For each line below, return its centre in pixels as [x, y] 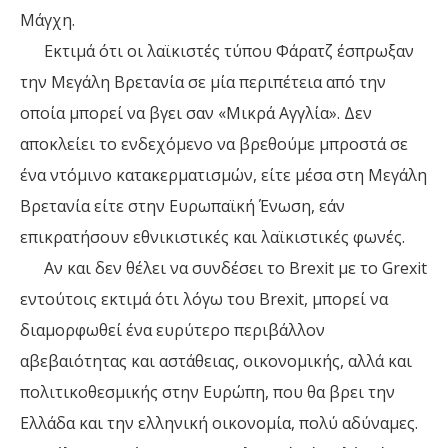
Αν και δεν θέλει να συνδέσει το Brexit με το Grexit [223, 268]
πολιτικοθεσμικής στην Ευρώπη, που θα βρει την [207, 392]
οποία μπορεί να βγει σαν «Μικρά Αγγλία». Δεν [196, 113]
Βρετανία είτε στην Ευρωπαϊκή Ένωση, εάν [182, 206]
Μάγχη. [47, 20]
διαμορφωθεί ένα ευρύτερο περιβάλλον [172, 330]
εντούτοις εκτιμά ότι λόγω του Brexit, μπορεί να [204, 299]
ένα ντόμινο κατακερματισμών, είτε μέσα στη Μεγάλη [223, 175]
